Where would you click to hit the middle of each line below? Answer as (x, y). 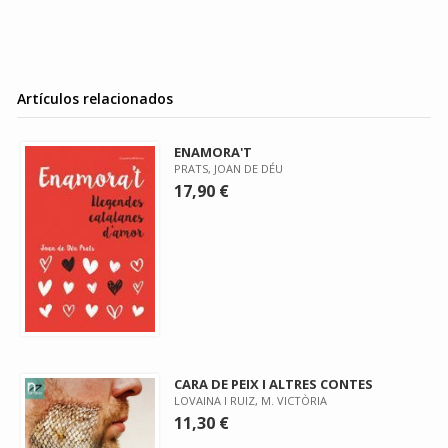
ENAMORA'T (213, 152)
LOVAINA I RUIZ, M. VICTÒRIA (251, 400)
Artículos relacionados (95, 98)
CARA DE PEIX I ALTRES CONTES (274, 383)
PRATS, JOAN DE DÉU (229, 168)
